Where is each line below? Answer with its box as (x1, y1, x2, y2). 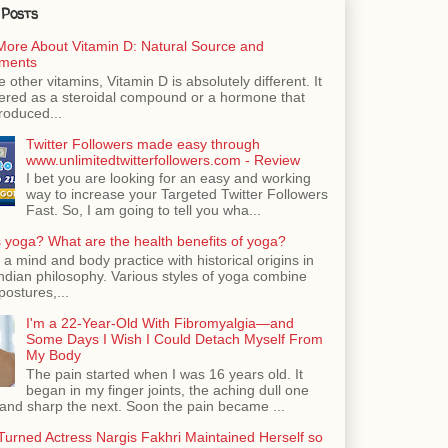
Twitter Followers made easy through (25, 135, 260, 152)
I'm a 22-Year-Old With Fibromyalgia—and (25, 315, 294, 332)
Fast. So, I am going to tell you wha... (25, 202, 261, 219)
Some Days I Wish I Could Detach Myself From (25, 331, 323, 348)
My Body (25, 347, 81, 364)
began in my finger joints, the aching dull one (25, 382, 309, 398)
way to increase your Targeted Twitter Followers (25, 186, 328, 203)
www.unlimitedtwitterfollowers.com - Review (25, 151, 300, 168)
